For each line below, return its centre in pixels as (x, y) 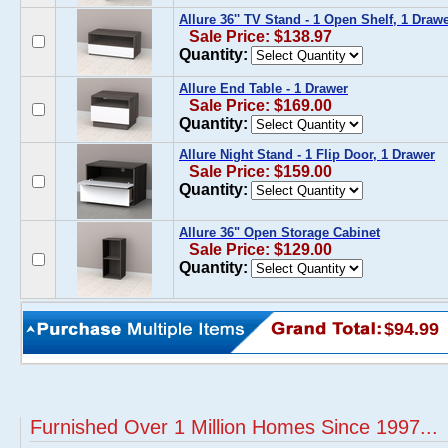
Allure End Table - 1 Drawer (263, 88)
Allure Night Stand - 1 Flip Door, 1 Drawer (307, 154)
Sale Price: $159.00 (260, 171)
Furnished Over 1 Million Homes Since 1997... (234, 427)
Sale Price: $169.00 (260, 105)
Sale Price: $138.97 (260, 36)
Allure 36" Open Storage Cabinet (279, 232)
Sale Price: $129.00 (260, 249)
